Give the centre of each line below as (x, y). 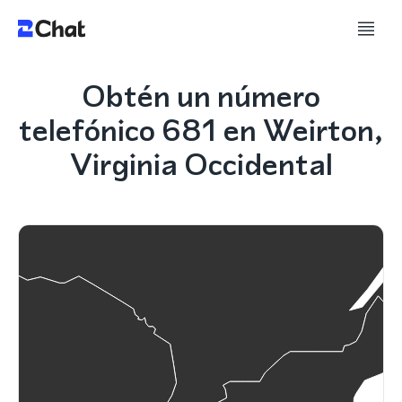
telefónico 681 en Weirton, (201, 130)
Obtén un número (201, 96)
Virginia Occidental (201, 164)
